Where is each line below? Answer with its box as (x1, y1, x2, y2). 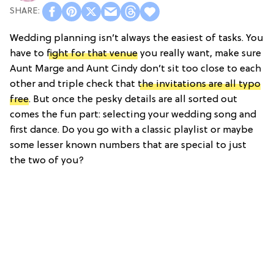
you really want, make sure (138, 48, 261, 59)
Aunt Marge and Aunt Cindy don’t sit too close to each (10, 63, 261, 75)
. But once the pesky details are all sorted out (29, 94, 237, 105)
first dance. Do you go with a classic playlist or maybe (10, 124, 253, 136)
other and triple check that (10, 78, 138, 90)
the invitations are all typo (138, 78, 261, 90)
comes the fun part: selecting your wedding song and (10, 109, 256, 120)
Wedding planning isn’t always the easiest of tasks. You (10, 32, 263, 44)
